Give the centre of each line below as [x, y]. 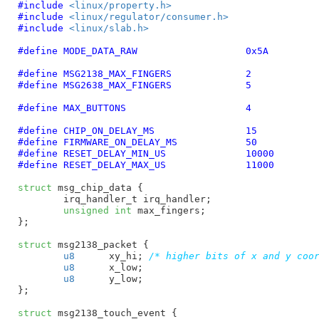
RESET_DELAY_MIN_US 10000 [260, 153]
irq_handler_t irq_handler [134, 199]
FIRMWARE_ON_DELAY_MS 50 [251, 142]
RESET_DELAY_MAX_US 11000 [260, 164]
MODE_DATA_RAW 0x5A [257, 51]
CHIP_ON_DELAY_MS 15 [251, 130]
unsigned [86, 210]
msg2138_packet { [100, 244]
